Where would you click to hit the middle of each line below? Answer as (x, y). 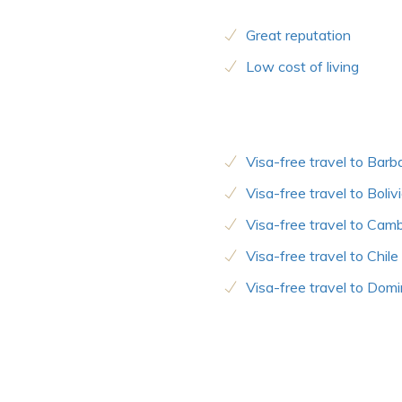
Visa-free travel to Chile (322, 256)
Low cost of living (302, 67)
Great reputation (298, 35)
